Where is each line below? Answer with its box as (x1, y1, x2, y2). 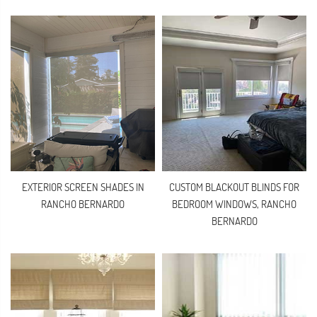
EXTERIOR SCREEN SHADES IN (21, 180, 144, 194)
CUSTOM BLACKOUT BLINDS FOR (169, 180, 299, 194)
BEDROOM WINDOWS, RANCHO (172, 197, 296, 211)
